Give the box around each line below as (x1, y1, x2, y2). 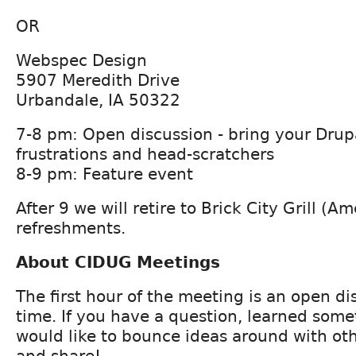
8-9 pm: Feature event (16, 164, 193, 184)
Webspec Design (16, 50, 147, 70)
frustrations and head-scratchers (16, 144, 274, 164)
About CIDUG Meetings (16, 252, 220, 272)
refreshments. (16, 218, 126, 238)
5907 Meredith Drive (16, 70, 180, 90)
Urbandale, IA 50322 (16, 90, 180, 110)
